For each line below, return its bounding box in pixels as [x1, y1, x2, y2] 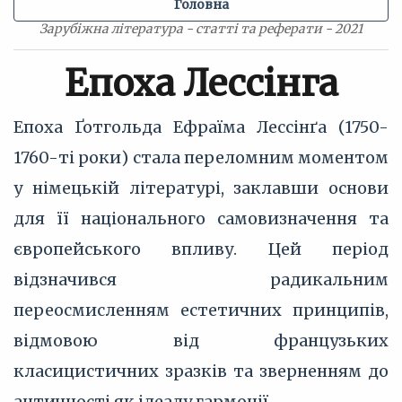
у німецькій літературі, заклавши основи [13, 178, 389, 198]
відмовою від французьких [13, 330, 389, 351]
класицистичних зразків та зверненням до [13, 361, 389, 381]
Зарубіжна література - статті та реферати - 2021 [39, 21, 363, 37]
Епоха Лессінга [64, 61, 338, 106]
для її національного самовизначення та [13, 208, 389, 229]
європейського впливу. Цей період [13, 239, 389, 259]
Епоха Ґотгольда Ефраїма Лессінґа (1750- [13, 117, 389, 137]
